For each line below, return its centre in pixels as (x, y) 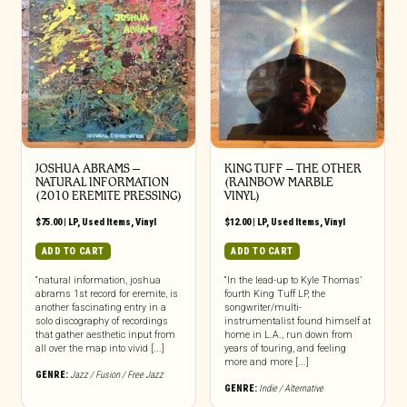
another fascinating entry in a (100, 307)
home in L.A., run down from (288, 334)
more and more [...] (266, 362)
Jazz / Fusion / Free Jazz (116, 374)
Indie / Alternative (291, 388)
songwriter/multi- (263, 307)
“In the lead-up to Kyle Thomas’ (293, 280)
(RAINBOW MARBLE (278, 182)
